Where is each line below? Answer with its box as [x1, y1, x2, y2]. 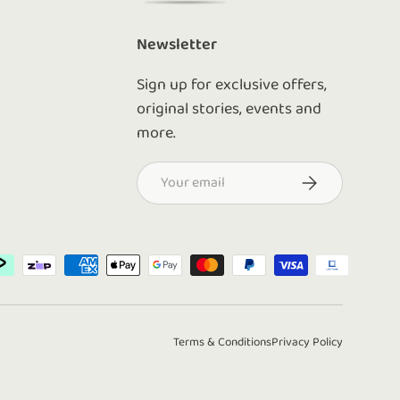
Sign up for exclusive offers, [137, 77, 328, 95]
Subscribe [297, 172, 358, 187]
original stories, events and [137, 101, 322, 119]
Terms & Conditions [173, 337, 271, 349]
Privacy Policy [271, 337, 343, 349]
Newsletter [137, 37, 218, 54]
